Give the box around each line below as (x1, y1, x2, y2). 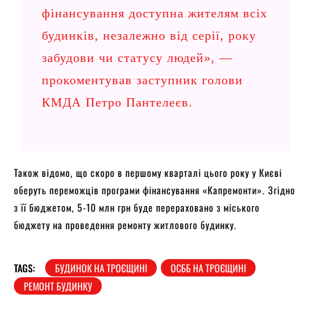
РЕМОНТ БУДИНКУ (24, 278, 92, 293)
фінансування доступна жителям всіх (42, 6, 268, 20)
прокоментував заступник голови (42, 72, 244, 87)
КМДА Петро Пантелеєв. (42, 95, 194, 109)
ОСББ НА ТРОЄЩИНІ (171, 260, 246, 275)
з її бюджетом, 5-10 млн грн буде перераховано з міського (14, 199, 260, 214)
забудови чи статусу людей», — (42, 50, 233, 65)
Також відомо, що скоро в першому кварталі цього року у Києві (14, 164, 282, 180)
